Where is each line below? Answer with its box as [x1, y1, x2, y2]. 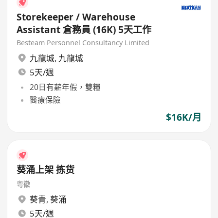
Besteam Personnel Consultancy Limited [17, 38, 150, 48]
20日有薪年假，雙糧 [29, 82, 101, 93]
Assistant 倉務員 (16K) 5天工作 [17, 23, 152, 36]
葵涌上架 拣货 [17, 163, 75, 176]
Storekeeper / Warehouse [17, 10, 83, 23]
